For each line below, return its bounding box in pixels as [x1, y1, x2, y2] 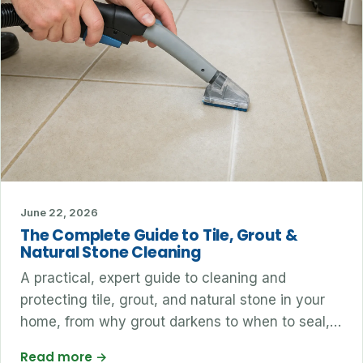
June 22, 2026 [20, 206, 98, 220]
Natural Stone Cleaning [20, 241, 201, 264]
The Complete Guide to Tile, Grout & [20, 224, 298, 247]
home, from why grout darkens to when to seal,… [20, 314, 341, 331]
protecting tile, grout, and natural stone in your [20, 292, 325, 309]
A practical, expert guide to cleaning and [20, 270, 286, 287]
